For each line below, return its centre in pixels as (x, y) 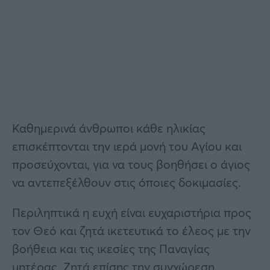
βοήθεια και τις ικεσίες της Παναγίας (111, 248)
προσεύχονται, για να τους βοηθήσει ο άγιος (131, 164)
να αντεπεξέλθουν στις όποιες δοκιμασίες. (127, 182)
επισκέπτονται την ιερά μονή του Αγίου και (127, 146)
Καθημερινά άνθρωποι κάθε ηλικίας (109, 128)
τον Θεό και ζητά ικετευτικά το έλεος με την (131, 230)
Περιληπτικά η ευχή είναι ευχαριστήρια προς (132, 212)
